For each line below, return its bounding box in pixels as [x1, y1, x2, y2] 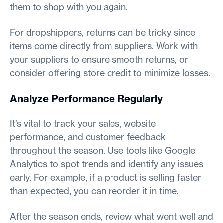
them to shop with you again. [10, 1, 128, 13]
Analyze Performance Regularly [10, 92, 163, 105]
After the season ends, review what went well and [10, 210, 213, 222]
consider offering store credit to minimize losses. [10, 67, 210, 79]
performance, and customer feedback [10, 131, 166, 143]
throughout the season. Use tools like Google [10, 144, 195, 156]
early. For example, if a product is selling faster [10, 171, 201, 183]
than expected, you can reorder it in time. [10, 185, 179, 197]
